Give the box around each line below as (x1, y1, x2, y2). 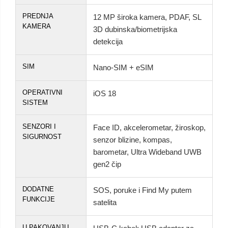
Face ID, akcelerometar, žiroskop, (93, 123, 206, 132)
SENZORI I (22, 123, 56, 130)
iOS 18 (93, 89, 116, 98)
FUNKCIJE (22, 195, 55, 203)
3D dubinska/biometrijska (93, 25, 177, 34)
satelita (93, 198, 117, 207)
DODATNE (22, 185, 54, 193)
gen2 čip (93, 160, 121, 168)
